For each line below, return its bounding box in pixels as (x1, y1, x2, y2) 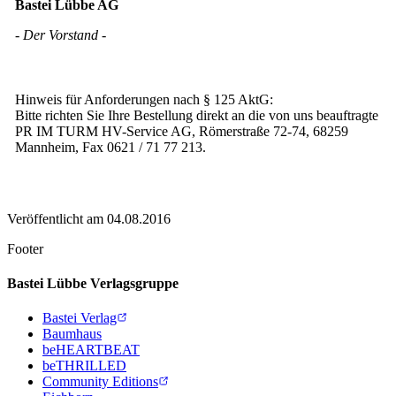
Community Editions (42, 374, 158, 390)
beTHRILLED (42, 358, 126, 374)
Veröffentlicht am (7, 210, 103, 226)
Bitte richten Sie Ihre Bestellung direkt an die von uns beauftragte (15, 108, 378, 124)
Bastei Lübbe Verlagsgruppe (7, 276, 179, 292)
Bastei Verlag (42, 310, 117, 326)
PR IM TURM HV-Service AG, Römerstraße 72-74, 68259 (15, 124, 348, 140)
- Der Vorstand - (15, 27, 106, 42)
